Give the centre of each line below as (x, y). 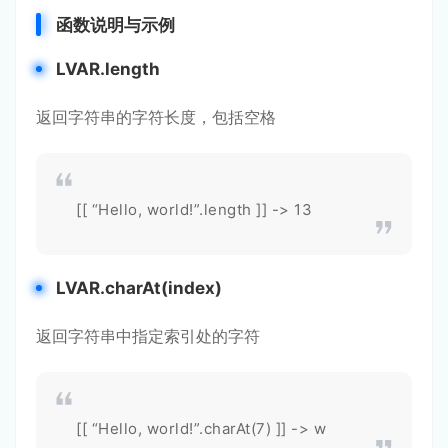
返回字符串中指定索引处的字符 (148, 336)
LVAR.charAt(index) (139, 288)
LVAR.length (108, 69)
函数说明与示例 (115, 25)
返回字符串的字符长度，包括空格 (156, 117)
